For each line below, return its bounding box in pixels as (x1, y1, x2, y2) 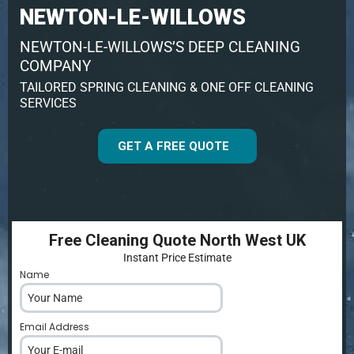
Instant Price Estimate (122, 250, 232, 264)
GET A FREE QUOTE (117, 138, 229, 153)
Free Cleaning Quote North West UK (48, 230, 306, 250)
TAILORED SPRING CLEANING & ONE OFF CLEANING (20, 79, 314, 95)
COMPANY (20, 56, 91, 75)
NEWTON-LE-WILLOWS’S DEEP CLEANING (20, 37, 300, 56)
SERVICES (20, 95, 77, 111)
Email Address (20, 319, 92, 333)
